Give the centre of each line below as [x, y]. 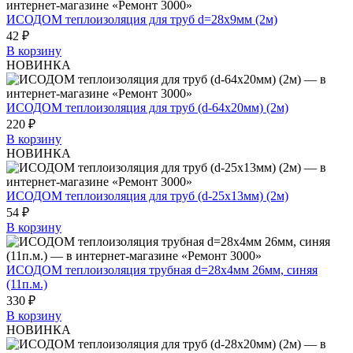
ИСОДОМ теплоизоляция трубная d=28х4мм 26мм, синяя [162, 269]
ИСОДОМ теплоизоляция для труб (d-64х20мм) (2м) [147, 107]
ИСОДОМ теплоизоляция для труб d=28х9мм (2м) [142, 19]
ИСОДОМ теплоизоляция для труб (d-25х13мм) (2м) [147, 195]
